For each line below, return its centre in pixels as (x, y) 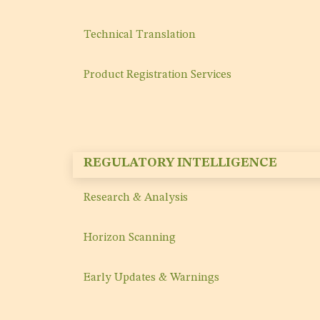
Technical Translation (140, 35)
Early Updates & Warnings (151, 278)
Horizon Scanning (130, 238)
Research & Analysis (136, 198)
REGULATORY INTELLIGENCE (180, 163)
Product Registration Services (157, 75)
